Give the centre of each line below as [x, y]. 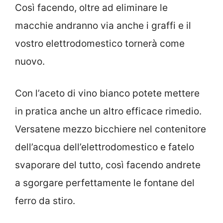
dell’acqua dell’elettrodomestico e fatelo [105, 147]
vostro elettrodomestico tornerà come [100, 43]
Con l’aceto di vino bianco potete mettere [107, 94]
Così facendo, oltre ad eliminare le [91, 7]
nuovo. [30, 61]
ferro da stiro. [45, 201]
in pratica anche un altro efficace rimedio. [108, 111]
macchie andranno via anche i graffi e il [103, 25]
